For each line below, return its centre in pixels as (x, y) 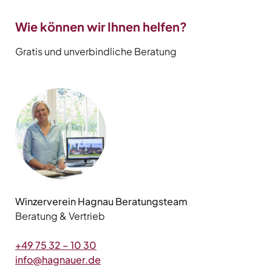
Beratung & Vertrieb (60, 216)
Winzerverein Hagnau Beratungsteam (101, 202)
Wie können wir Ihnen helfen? (101, 27)
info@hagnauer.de (58, 260)
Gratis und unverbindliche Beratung (96, 52)
